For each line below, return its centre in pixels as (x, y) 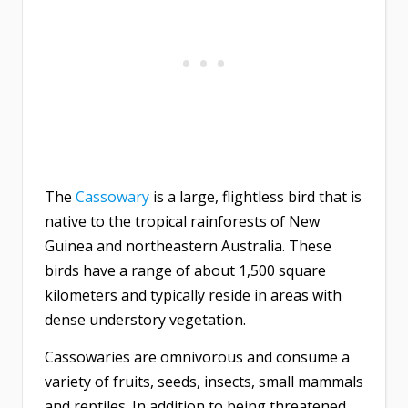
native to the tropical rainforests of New (182, 222)
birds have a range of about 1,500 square (185, 271)
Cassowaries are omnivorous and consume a (197, 357)
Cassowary (112, 197)
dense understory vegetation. (145, 320)
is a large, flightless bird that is (255, 197)
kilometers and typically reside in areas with (193, 296)
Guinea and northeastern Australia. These (188, 246)
